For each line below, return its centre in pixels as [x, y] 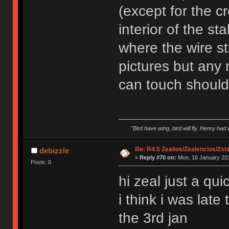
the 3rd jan [153, 218]
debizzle [54, 151]
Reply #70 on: [158, 158]
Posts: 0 [41, 162]
